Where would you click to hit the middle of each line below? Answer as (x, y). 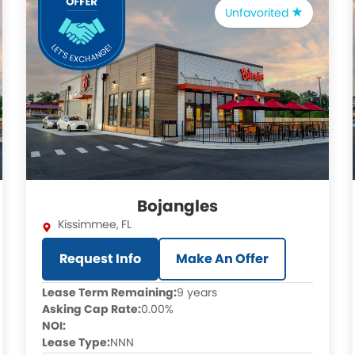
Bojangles (177, 206)
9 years (197, 292)
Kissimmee (88, 224)
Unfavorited (258, 13)
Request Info (101, 259)
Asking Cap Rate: (92, 309)
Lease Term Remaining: (110, 292)
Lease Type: (76, 342)
